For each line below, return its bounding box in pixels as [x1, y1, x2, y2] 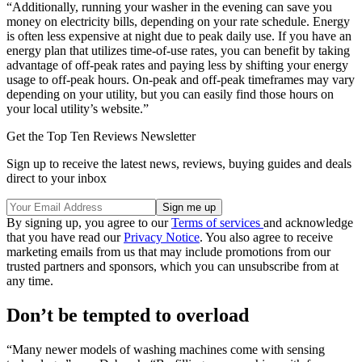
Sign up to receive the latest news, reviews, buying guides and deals [6, 156, 351, 170]
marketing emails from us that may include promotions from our [6, 244, 330, 259]
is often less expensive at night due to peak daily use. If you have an [6, 28, 351, 43]
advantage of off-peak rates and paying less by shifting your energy [6, 57, 348, 72]
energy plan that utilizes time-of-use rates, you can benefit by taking [6, 43, 350, 57]
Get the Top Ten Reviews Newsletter [6, 128, 196, 143]
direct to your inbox [6, 170, 107, 185]
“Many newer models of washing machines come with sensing [6, 342, 325, 356]
